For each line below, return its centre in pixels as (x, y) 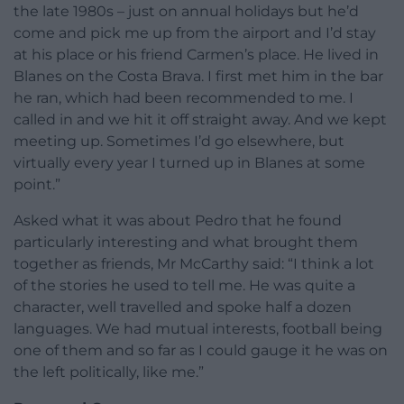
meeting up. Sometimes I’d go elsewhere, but (179, 142)
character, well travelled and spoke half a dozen (183, 308)
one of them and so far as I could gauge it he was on (201, 351)
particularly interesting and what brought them (186, 243)
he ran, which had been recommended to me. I (184, 98)
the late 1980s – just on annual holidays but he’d (186, 12)
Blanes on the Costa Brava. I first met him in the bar (198, 77)
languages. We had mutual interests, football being (198, 329)
